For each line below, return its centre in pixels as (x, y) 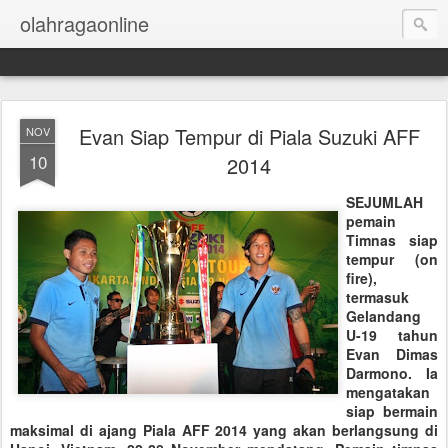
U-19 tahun (392, 335)
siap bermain (392, 411)
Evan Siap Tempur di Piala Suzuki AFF (249, 136)
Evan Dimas (392, 354)
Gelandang (383, 316)
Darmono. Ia (392, 373)
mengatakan (388, 392)
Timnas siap (392, 240)
